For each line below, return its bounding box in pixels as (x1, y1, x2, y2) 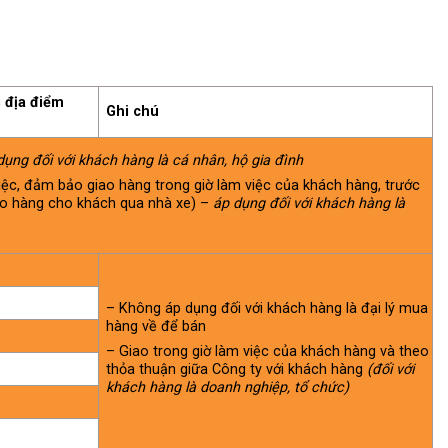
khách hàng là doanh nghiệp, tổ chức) (106, 379, 350, 397)
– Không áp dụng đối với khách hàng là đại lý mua (106, 299, 429, 317)
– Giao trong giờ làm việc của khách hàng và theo (106, 343, 430, 361)
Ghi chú (106, 102, 160, 120)
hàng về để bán (106, 317, 207, 335)
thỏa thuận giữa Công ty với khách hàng (106, 361, 368, 379)
